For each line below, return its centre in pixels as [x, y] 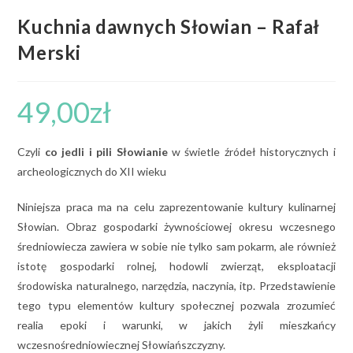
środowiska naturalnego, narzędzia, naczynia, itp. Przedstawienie [176, 285]
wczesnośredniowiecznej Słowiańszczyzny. [122, 344]
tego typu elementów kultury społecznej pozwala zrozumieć [176, 305]
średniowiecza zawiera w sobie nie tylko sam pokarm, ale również [176, 246]
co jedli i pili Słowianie [106, 151]
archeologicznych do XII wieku [92, 171]
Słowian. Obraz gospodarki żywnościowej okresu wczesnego [176, 226]
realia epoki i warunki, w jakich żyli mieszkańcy [176, 325]
